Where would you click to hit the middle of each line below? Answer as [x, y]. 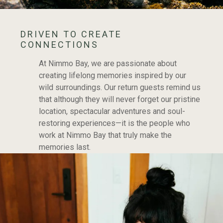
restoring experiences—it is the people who [114, 123]
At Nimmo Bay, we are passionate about [108, 64]
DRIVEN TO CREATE [71, 34]
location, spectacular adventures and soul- [112, 111]
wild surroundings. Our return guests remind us [119, 88]
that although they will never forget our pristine [119, 100]
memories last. [64, 147]
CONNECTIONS [59, 45]
